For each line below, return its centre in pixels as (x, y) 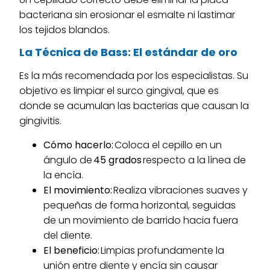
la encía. (65, 175)
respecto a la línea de (194, 160)
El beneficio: (72, 250)
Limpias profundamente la (162, 250)
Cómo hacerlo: (79, 145)
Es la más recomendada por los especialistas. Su (134, 76)
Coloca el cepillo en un (168, 145)
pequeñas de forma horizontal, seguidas (140, 205)
